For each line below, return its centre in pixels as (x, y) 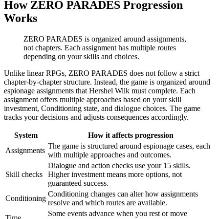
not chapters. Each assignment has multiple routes (100, 47)
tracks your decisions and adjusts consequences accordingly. (96, 117)
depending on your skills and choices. (81, 56)
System (26, 135)
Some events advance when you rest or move (118, 213)
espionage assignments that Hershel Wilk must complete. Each (100, 90)
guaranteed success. (78, 183)
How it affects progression (131, 135)
